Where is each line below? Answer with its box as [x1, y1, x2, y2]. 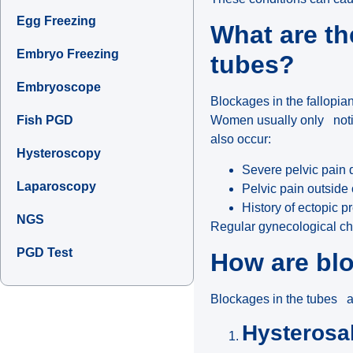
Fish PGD [17, 113, 73, 128]
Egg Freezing [17, 14, 96, 28]
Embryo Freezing [17, 47, 119, 61]
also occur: [210, 132, 272, 147]
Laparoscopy [17, 180, 96, 194]
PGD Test [17, 246, 72, 260]
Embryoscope [17, 80, 101, 95]
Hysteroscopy [17, 147, 101, 161]
